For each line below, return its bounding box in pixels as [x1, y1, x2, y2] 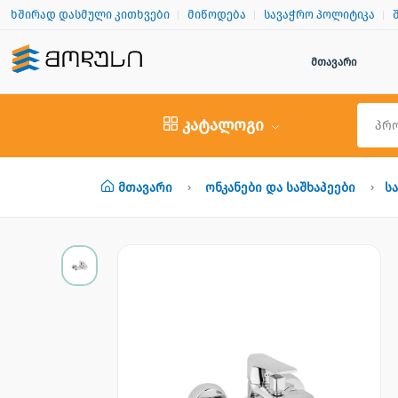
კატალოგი [182, 115, 264, 135]
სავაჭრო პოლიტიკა [264, 7, 375, 21]
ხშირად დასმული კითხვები [11, 7, 170, 21]
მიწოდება [187, 7, 246, 21]
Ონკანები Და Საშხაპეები [205, 179, 355, 195]
